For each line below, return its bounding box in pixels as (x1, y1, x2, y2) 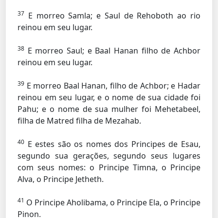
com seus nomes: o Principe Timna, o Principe (18, 162, 200, 173)
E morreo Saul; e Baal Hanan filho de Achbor (24, 45, 200, 56)
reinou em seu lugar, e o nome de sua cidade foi (18, 92, 200, 103)
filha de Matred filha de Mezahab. (18, 115, 141, 126)
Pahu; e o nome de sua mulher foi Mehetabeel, (18, 104, 200, 114)
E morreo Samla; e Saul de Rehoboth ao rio (24, 10, 200, 21)
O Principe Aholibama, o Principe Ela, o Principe (24, 197, 200, 208)
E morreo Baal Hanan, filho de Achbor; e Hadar (24, 80, 200, 91)
